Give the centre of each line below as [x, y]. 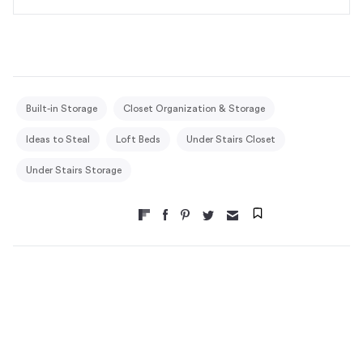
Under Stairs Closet [231, 139]
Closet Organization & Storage [194, 108]
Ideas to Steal [58, 139]
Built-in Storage [62, 108]
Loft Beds [138, 139]
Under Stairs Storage [74, 170]
